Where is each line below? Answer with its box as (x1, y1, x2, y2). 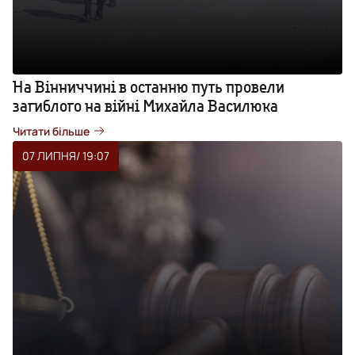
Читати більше (13, 123, 90, 139)
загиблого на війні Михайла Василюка (13, 95, 278, 116)
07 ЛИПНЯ (22, 147, 76, 163)
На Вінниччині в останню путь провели (13, 76, 284, 97)
